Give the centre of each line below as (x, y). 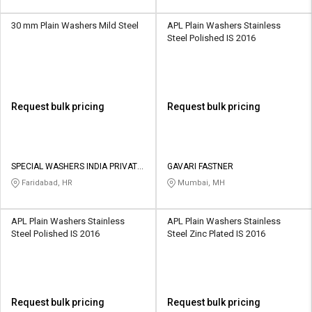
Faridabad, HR (46, 182)
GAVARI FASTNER (200, 166)
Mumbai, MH (200, 182)
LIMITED (26, 179)
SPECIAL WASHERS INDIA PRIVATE (77, 166)
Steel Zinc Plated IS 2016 (216, 233)
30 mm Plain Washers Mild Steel (75, 25)
